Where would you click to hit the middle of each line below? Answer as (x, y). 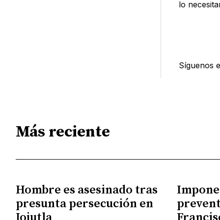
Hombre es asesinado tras (87, 190)
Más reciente (63, 132)
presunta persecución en (84, 204)
